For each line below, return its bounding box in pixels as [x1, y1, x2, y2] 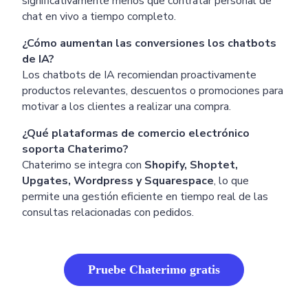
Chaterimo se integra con [22, 157, 144, 173]
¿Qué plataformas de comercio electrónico [22, 125, 250, 141]
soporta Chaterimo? [22, 141, 129, 157]
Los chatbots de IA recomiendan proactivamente [22, 67, 256, 82]
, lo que [214, 173, 249, 188]
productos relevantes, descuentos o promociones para [22, 82, 283, 98]
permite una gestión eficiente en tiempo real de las [22, 188, 268, 204]
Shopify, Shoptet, [144, 157, 238, 173]
